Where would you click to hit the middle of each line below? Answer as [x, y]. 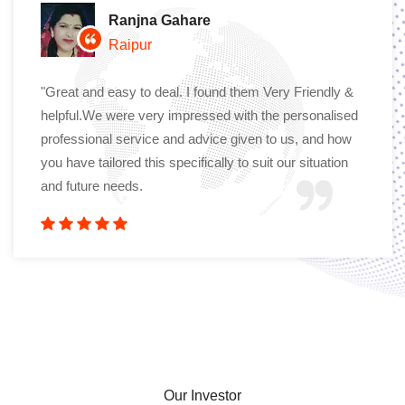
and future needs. [92, 185]
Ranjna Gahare [160, 20]
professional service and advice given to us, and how [196, 138]
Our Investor [202, 395]
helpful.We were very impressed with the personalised [199, 115]
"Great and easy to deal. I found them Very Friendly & [197, 91]
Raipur [130, 44]
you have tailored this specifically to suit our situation [194, 162]
